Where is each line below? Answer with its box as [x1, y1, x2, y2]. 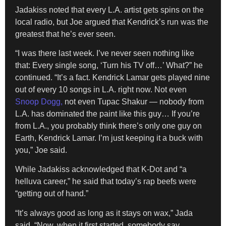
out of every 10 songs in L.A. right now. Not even [15, 85, 187, 94]
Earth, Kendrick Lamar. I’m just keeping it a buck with [15, 133, 203, 142]
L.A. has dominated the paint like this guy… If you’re [15, 109, 200, 118]
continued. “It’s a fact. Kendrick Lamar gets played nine [15, 73, 210, 82]
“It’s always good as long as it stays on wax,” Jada [15, 208, 193, 217]
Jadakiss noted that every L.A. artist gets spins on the [15, 5, 204, 14]
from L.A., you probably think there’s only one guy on [15, 121, 202, 130]
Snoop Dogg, [15, 97, 63, 106]
